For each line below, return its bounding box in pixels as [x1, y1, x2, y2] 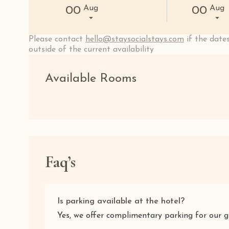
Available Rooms [45, 73, 136, 85]
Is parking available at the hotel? [57, 197, 185, 205]
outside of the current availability [29, 45, 154, 54]
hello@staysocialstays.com [85, 35, 184, 43]
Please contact [29, 35, 85, 43]
